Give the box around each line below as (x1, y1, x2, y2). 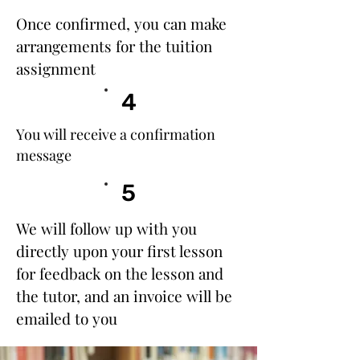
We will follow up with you (16, 218, 197, 239)
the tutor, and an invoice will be (16, 285, 232, 306)
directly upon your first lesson (16, 240, 223, 261)
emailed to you (16, 308, 117, 329)
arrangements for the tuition (16, 35, 212, 56)
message (16, 145, 72, 165)
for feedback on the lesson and (16, 263, 223, 284)
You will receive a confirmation (16, 125, 215, 144)
